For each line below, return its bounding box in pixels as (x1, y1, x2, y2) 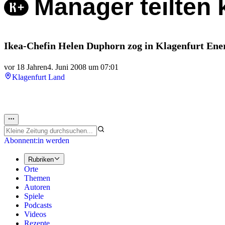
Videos (24, 209, 46, 218)
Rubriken (28, 155, 54, 163)
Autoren (24, 182, 50, 191)
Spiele (24, 191, 44, 200)
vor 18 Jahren (4, 63, 47, 72)
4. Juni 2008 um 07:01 (47, 63, 119, 72)
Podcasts (24, 200, 52, 209)
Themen (24, 173, 50, 182)
